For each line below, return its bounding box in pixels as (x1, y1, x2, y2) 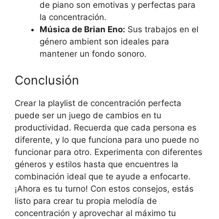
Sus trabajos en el (125, 24, 198, 35)
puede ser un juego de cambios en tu (15, 110, 161, 120)
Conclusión (15, 72, 79, 88)
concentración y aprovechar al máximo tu (15, 208, 176, 218)
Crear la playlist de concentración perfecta (15, 98, 181, 108)
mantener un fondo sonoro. (40, 49, 147, 59)
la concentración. (40, 12, 107, 22)
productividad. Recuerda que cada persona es (15, 122, 197, 132)
